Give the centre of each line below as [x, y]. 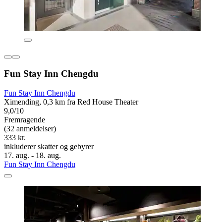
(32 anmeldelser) [30, 128]
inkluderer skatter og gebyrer [49, 146]
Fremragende [25, 119]
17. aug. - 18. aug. [32, 155]
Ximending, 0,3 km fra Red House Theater [71, 102]
